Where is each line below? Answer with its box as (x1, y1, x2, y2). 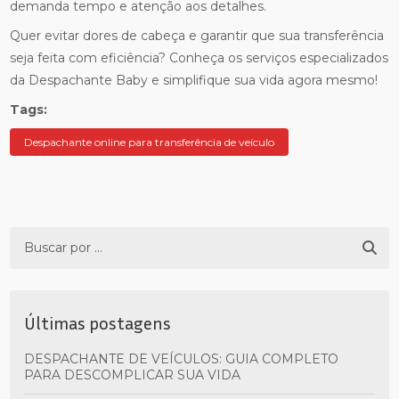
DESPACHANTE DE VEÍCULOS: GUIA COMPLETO (24, 351, 36, 367)
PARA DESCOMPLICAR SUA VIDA (24, 367, 241, 383)
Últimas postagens (24, 312, 172, 333)
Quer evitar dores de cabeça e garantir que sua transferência (10, 28, 385, 44)
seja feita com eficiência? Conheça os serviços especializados (10, 50, 389, 66)
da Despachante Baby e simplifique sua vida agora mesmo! (10, 72, 379, 88)
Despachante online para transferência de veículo (24, 135, 275, 149)
